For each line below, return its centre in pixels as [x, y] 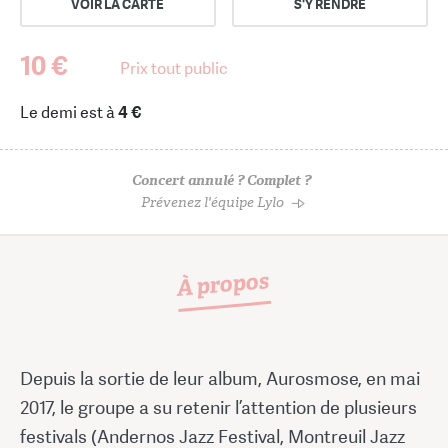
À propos [223, 284]
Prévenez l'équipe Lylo [212, 202]
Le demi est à [69, 112]
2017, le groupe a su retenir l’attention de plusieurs [218, 407]
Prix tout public [174, 68]
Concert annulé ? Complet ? [221, 180]
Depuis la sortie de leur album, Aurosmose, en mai [220, 378]
